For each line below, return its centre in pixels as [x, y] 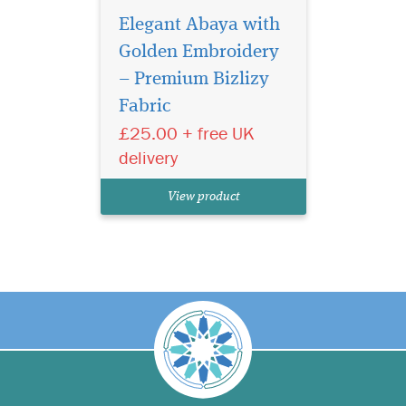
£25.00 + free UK [186, 133]
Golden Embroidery [198, 53]
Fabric [145, 107]
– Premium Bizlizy [193, 80]
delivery [148, 158]
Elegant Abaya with [199, 25]
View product [203, 197]
